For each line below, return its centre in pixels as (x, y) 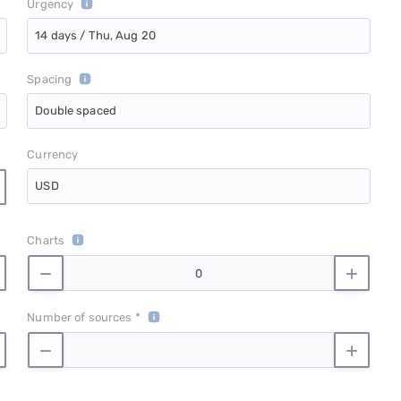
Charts (46, 241)
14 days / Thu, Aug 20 (95, 36)
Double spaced (76, 111)
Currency (53, 155)
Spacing (50, 80)
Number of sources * (84, 318)
